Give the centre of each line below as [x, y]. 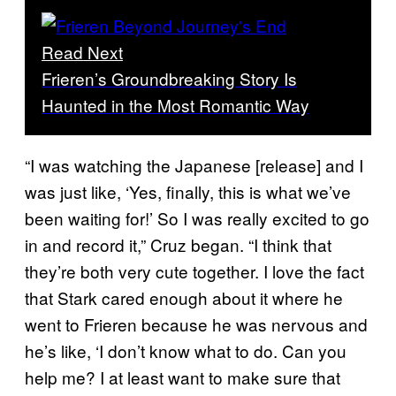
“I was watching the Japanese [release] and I [194, 164]
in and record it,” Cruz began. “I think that [178, 244]
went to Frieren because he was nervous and [196, 324]
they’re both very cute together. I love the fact [194, 270]
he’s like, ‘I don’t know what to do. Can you [186, 350]
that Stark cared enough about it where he [184, 297]
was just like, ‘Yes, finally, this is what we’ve [188, 191]
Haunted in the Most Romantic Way [175, 104]
